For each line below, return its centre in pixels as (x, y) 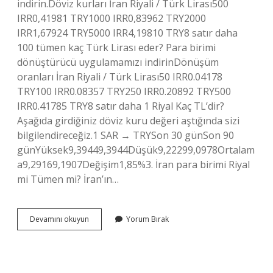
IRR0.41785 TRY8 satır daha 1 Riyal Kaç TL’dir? (121, 106)
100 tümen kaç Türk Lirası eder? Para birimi (116, 48)
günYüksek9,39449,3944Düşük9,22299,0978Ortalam (136, 150)
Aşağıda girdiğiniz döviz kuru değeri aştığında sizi (128, 121)
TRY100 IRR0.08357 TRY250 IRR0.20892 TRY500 (124, 91)
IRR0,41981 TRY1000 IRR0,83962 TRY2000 (112, 18)
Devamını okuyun (59, 219)
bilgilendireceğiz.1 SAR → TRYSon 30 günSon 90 (126, 135)
